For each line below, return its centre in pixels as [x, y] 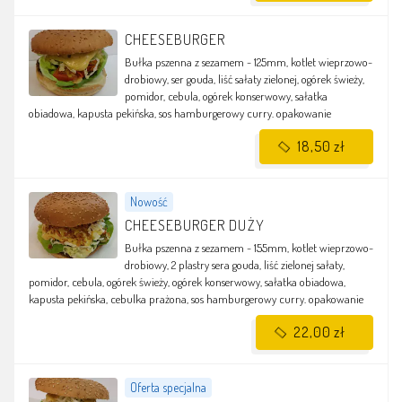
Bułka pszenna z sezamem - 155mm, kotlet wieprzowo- [249, 248]
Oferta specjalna [168, 388]
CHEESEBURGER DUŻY [196, 226]
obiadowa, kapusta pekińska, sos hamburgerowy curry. [151, 114]
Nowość [149, 202]
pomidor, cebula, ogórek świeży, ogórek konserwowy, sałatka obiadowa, [187, 282]
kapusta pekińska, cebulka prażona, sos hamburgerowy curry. [167, 299]
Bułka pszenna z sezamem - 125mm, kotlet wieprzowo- [248, 62]
